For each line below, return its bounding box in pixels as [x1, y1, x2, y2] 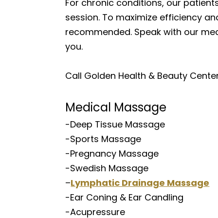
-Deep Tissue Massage [65, 118, 165, 130]
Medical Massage [65, 99, 167, 115]
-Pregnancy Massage [65, 147, 159, 160]
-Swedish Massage [65, 162, 149, 174]
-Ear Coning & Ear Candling [65, 191, 184, 203]
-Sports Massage [65, 133, 142, 145]
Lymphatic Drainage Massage [71, 177, 210, 189]
